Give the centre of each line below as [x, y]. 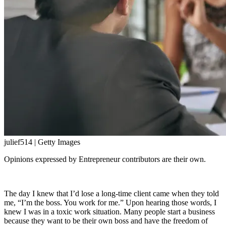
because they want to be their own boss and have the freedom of [106, 220]
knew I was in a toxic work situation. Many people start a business [109, 211]
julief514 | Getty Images [42, 142]
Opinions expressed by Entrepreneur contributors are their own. [105, 159]
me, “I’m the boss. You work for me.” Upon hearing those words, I [110, 202]
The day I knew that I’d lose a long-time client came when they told [111, 193]
